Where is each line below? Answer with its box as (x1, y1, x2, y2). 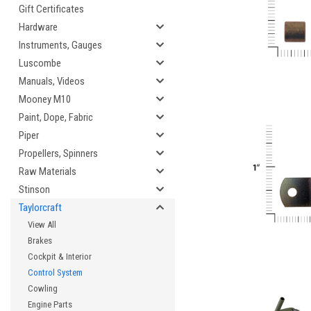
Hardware (19, 21, 58, 33)
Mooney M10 (19, 93, 71, 106)
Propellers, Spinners (19, 147, 98, 160)
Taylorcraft (19, 201, 62, 214)
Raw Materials (19, 165, 76, 178)
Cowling (28, 283, 58, 294)
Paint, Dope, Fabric (19, 111, 93, 124)
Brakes (28, 235, 52, 246)
